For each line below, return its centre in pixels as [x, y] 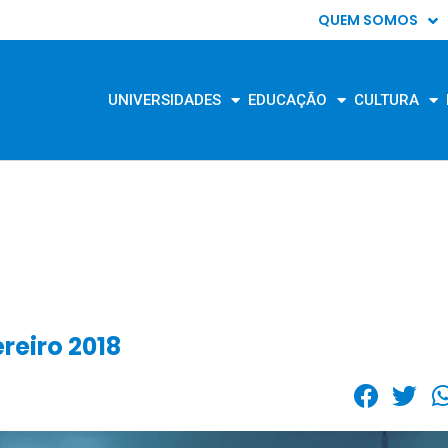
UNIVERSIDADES [165, 100]
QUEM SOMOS [367, 20]
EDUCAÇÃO [288, 100]
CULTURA [387, 100]
